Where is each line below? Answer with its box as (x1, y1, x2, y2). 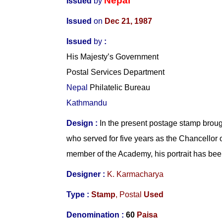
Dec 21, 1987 (105, 16, 153, 25)
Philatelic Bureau (88, 83, 151, 92)
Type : (66, 190, 90, 199)
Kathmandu (66, 98, 108, 107)
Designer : (66, 169, 108, 178)
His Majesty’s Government (66, 52, 159, 61)
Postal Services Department (66, 67, 165, 76)
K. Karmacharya (107, 169, 164, 178)
